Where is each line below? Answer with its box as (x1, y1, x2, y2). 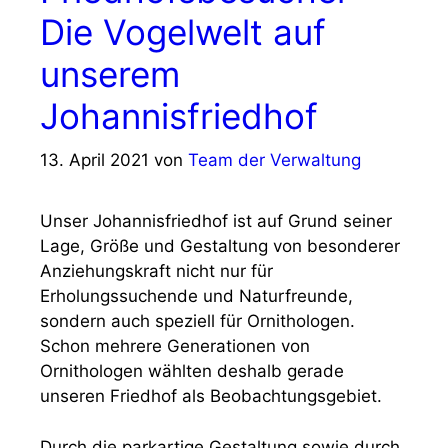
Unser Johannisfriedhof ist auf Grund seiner (40, 211, 392, 231)
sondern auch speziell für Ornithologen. (40, 311, 355, 331)
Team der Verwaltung (188, 150, 361, 170)
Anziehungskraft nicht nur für (40, 261, 273, 281)
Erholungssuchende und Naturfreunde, (40, 286, 353, 306)
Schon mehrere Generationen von (40, 336, 310, 356)
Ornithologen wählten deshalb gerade (40, 361, 344, 381)
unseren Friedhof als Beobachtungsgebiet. (40, 386, 382, 406)
